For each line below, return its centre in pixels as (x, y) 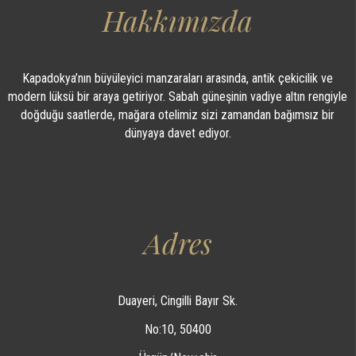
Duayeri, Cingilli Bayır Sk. (178, 301)
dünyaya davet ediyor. (178, 133)
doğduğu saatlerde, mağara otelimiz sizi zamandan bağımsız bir (178, 115)
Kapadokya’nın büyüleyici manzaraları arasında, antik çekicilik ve (178, 79)
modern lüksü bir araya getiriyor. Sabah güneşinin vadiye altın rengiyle (178, 97)
